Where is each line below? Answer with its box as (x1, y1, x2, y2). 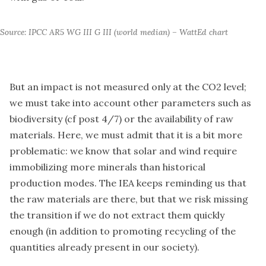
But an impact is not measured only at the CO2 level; (9, 80, 246, 93)
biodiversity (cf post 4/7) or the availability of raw (9, 112, 233, 125)
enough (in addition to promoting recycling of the (9, 224, 236, 237)
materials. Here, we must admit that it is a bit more (9, 128, 242, 141)
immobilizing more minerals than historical (9, 160, 205, 173)
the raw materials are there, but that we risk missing (9, 192, 248, 205)
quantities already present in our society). (9, 240, 199, 253)
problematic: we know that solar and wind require (9, 144, 237, 157)
